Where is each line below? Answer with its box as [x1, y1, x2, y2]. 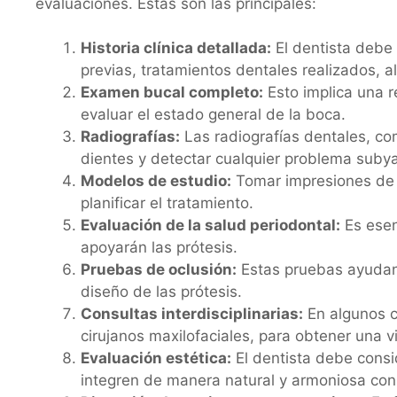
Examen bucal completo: [81, 83, 263, 101]
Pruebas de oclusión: [81, 261, 237, 278]
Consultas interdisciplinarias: [81, 305, 303, 323]
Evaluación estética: [81, 349, 231, 367]
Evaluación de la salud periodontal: [81, 216, 340, 234]
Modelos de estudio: [81, 172, 231, 190]
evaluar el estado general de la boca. [81, 105, 346, 123]
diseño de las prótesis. [81, 283, 242, 300]
